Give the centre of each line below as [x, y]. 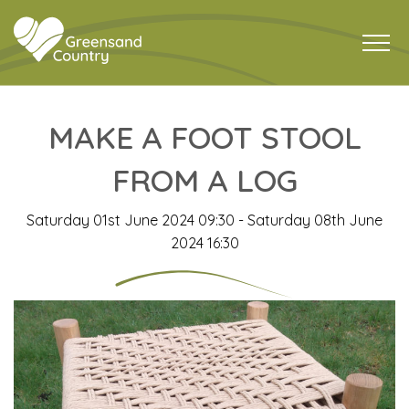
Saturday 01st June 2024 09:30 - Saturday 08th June [204, 220]
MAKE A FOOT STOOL [204, 138]
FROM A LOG [204, 181]
